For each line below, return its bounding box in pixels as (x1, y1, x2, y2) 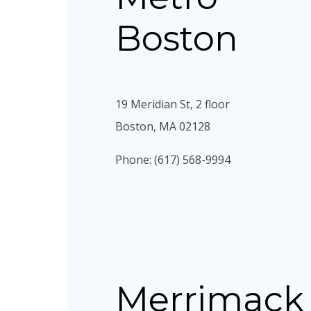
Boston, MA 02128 (115, 119, 210, 135)
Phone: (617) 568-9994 (115, 152, 230, 168)
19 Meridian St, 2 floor (115, 96, 230, 112)
